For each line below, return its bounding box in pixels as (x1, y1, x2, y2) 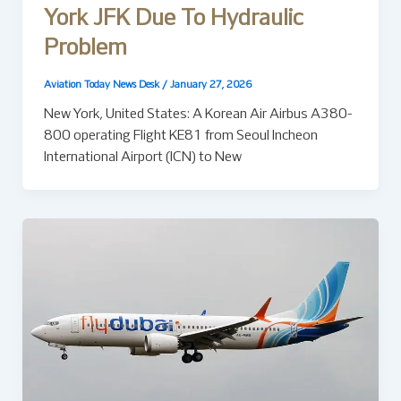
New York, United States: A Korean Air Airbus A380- (43, 107, 352, 121)
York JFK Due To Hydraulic (43, 9, 303, 30)
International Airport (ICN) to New (43, 150, 242, 164)
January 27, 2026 (169, 80, 252, 90)
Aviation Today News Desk (43, 80, 162, 90)
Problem (43, 38, 127, 60)
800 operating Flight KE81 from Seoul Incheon (43, 129, 318, 142)
